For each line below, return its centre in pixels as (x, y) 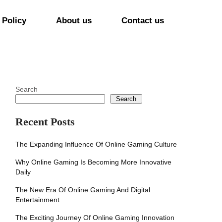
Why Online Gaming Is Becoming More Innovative (93, 162)
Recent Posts (45, 122)
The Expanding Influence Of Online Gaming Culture (96, 144)
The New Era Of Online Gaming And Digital (83, 190)
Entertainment (37, 200)
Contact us (143, 21)
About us (74, 21)
